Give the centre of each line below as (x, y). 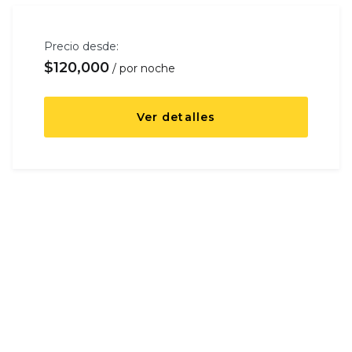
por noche (147, 69)
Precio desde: (81, 47)
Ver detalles (176, 117)
